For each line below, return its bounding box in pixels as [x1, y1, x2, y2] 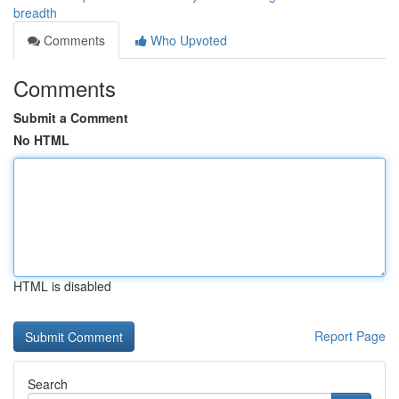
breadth [13, 4, 57, 21]
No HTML [13, 131, 69, 149]
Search [28, 375, 68, 393]
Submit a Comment [13, 109, 128, 126]
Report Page [314, 327, 386, 345]
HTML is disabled [13, 277, 111, 295]
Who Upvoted [147, 31, 227, 49]
